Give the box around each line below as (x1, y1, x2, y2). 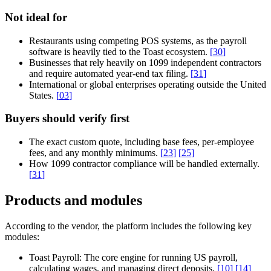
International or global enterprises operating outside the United (29, 79, 266, 90)
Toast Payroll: (29, 252, 82, 263)
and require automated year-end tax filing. (29, 68, 191, 79)
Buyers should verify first (5, 112, 129, 125)
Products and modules (5, 192, 142, 208)
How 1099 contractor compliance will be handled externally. (29, 158, 260, 169)
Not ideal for (5, 10, 67, 24)
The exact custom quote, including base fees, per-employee (29, 137, 254, 147)
